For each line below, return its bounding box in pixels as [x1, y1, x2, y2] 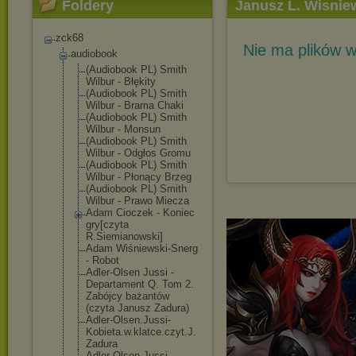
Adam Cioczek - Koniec [86, 207, 195, 219]
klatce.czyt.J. [133, 326, 196, 338]
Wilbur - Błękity [86, 75, 156, 87]
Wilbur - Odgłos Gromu [86, 147, 191, 159]
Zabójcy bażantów [86, 290, 169, 302]
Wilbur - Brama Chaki [86, 99, 184, 111]
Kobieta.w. [86, 326, 133, 338]
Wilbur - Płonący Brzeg [86, 171, 192, 183]
